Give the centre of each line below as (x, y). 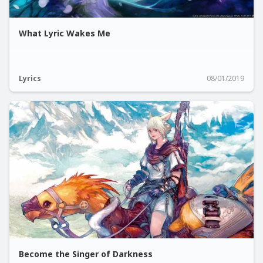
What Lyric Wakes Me (65, 33)
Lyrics (30, 78)
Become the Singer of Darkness (86, 254)
